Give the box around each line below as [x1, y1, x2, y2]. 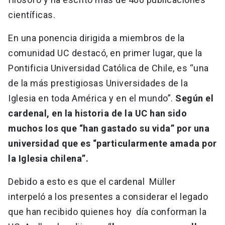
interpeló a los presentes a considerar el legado [8, 191, 208, 202]
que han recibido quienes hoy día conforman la [8, 206, 206, 217]
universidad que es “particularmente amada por [8, 138, 217, 149]
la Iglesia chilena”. [8, 153, 93, 164]
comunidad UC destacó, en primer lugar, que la [8, 48, 202, 59]
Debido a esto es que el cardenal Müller [8, 176, 178, 187]
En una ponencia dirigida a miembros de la [8, 33, 185, 44]
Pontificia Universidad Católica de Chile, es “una [8, 63, 209, 74]
